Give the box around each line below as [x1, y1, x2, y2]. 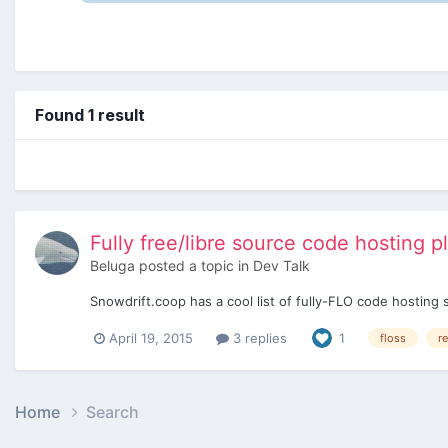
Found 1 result [35, 104, 145, 125]
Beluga [90, 256, 135, 274]
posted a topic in [135, 256, 253, 274]
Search [86, 402, 139, 423]
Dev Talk [253, 256, 310, 274]
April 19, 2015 [109, 329, 193, 346]
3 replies [229, 329, 287, 346]
